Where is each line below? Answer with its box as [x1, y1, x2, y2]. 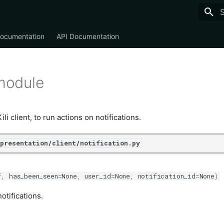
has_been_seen [8, 171, 58, 180]
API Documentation [56, 32, 119, 40]
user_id [84, 171, 111, 180]
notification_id [137, 171, 195, 180]
